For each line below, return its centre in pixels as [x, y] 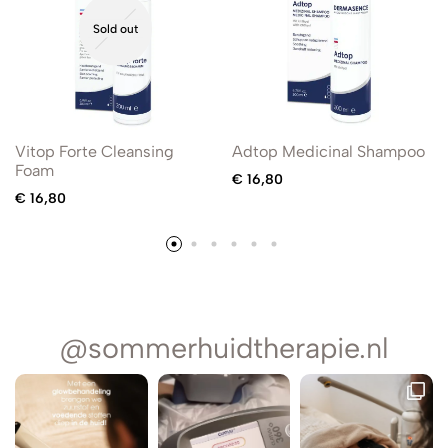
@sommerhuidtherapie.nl [224, 347]
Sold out [116, 28]
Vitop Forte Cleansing [94, 151]
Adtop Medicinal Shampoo [328, 151]
